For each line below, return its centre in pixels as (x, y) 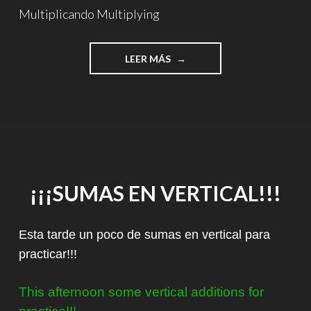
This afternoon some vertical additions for (141, 292)
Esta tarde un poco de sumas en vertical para (144, 234)
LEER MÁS (149, 58)
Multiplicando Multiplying (89, 14)
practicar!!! (48, 254)
